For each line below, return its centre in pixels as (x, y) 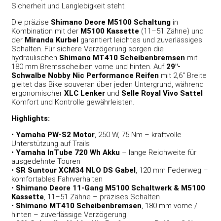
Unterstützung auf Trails (51, 143)
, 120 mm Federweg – (172, 170)
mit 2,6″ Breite (183, 75)
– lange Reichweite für (158, 152)
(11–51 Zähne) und (171, 31)
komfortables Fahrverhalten (57, 179)
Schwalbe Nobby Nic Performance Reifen (85, 75)
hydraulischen (35, 57)
